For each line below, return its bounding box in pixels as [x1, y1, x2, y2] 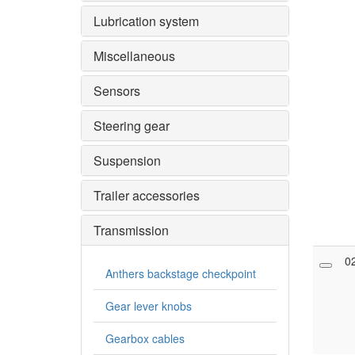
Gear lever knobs [105, 297, 192, 314]
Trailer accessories [94, 185, 200, 204]
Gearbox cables [105, 330, 185, 346]
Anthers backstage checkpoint [105, 265, 256, 281]
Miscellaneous [94, 46, 175, 65]
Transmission [94, 220, 169, 239]
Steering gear [94, 116, 170, 135]
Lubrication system [94, 11, 199, 30]
